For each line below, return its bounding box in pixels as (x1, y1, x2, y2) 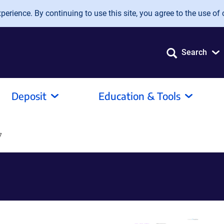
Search (181, 47, 207, 57)
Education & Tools (98, 89, 180, 102)
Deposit (11, 89, 46, 102)
